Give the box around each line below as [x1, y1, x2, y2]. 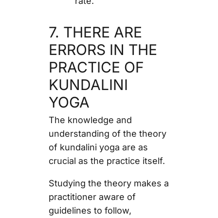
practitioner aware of [48, 191, 136, 202]
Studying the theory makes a [48, 178, 169, 188]
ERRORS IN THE [48, 40, 157, 58]
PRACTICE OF [48, 58, 144, 76]
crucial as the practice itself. [48, 155, 167, 166]
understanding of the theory [48, 128, 166, 139]
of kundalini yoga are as [48, 142, 148, 152]
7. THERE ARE [48, 23, 142, 41]
